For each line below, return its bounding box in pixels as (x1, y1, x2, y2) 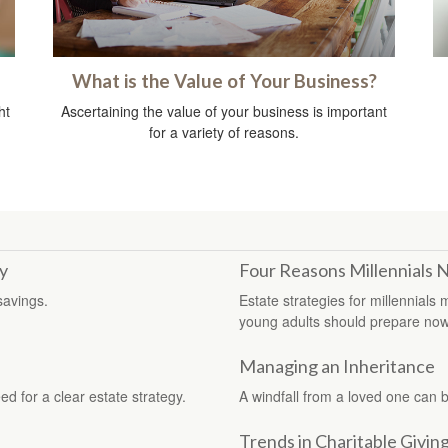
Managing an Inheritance (239, 354, 435, 377)
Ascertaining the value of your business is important (61, 100, 387, 121)
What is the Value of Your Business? (71, 69, 377, 92)
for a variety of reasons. (149, 121, 299, 142)
